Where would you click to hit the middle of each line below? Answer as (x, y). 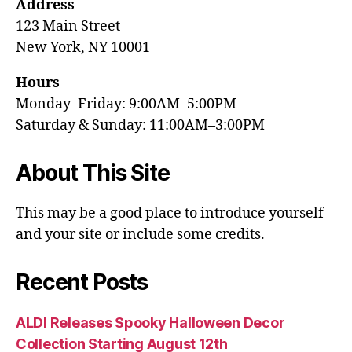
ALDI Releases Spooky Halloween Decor (150, 323)
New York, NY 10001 (83, 48)
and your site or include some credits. (140, 235)
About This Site (93, 173)
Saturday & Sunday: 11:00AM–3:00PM (140, 125)
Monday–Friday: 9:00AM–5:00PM (126, 104)
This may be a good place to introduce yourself (170, 213)
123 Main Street (68, 26)
